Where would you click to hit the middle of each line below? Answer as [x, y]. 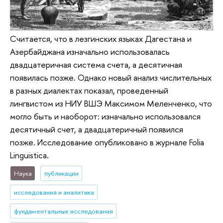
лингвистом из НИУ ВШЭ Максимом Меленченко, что [111, 103]
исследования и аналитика [54, 192]
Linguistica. [29, 155]
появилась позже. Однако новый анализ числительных [111, 77]
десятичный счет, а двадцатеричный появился [97, 129]
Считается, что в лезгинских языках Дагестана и [101, 38]
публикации [61, 173]
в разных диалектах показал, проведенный [89, 90]
